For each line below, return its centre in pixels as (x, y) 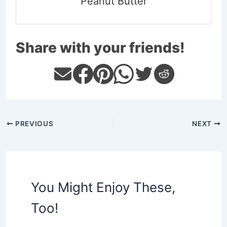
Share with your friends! (100, 47)
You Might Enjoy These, (103, 187)
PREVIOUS (33, 123)
